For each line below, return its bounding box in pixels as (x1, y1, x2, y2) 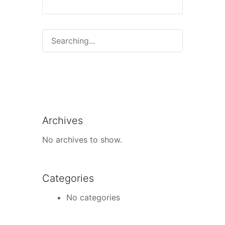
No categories (66, 192, 120, 203)
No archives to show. (42, 135, 122, 145)
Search (42, 30, 68, 41)
